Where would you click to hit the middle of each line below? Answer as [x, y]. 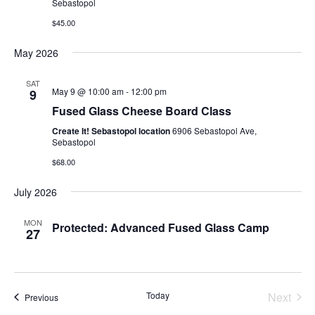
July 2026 [35, 192]
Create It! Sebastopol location [112, 130]
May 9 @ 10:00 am [88, 91]
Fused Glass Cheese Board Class [141, 110]
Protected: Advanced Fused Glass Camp [160, 227]
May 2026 [36, 52]
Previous [41, 297]
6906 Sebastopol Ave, [214, 130]
